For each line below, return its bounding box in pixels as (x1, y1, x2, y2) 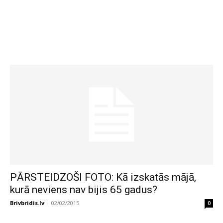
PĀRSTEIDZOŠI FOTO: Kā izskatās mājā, (10, 171, 196, 184)
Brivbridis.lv (10, 199, 44, 207)
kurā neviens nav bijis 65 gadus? (10, 184, 157, 196)
